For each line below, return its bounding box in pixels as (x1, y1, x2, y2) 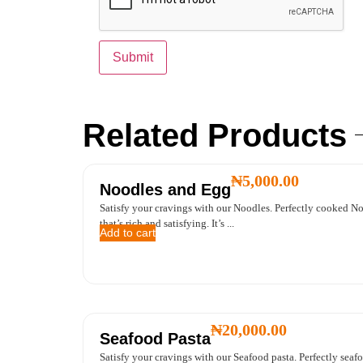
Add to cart (100, 225, 156, 239)
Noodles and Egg (100, 180, 231, 199)
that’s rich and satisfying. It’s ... (100, 216, 234, 229)
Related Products (83, 117, 347, 153)
